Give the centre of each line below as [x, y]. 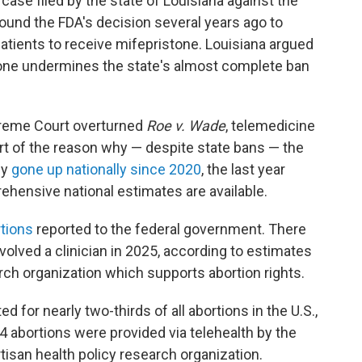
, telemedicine [270, 126]
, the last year [243, 169]
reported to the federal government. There [170, 229]
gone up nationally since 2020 [105, 169]
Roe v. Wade [186, 126]
